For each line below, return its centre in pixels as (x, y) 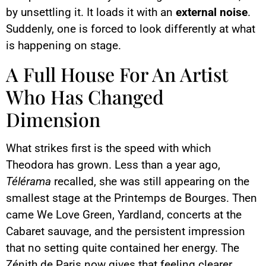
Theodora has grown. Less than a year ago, (113, 164)
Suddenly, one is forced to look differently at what (131, 29)
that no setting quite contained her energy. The (123, 248)
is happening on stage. (64, 46)
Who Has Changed (85, 96)
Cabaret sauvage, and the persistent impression (126, 231)
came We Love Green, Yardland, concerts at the (124, 214)
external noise (212, 12)
